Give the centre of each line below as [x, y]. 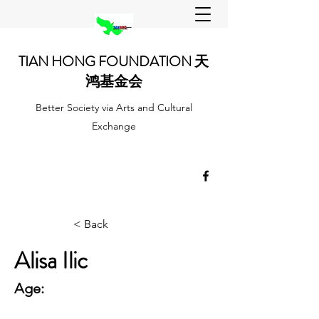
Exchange [114, 126]
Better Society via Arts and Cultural [114, 108]
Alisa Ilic [51, 261]
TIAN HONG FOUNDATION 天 [114, 62]
